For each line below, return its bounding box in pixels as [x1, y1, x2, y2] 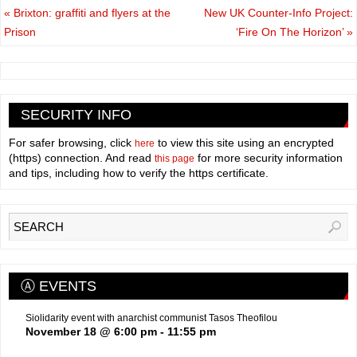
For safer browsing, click [9, 136, 135, 150]
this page [155, 153, 194, 165]
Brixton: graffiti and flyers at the [10, 6, 171, 20]
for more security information [194, 151, 343, 165]
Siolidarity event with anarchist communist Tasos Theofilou [25, 312, 277, 324]
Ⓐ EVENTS [21, 278, 96, 295]
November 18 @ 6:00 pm [25, 325, 157, 339]
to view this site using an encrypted [155, 136, 334, 150]
